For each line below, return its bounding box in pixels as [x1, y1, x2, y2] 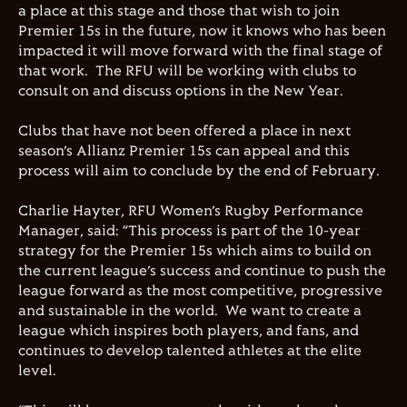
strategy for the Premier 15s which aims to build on [18, 243, 372, 259]
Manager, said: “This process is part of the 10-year [18, 223, 361, 239]
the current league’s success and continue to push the [18, 263, 386, 279]
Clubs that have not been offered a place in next [18, 124, 351, 139]
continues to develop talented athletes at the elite [18, 343, 362, 359]
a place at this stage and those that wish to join [18, 4, 340, 19]
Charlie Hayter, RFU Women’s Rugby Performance [18, 203, 363, 219]
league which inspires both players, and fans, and [18, 323, 359, 339]
